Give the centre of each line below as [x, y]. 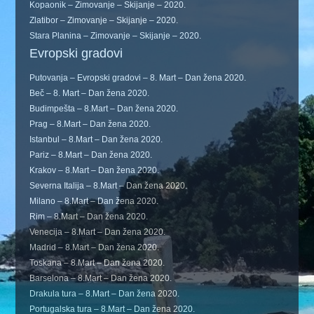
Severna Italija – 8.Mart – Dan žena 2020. [109, 185]
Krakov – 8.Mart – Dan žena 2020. [95, 170]
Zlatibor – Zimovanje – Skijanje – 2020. [104, 20]
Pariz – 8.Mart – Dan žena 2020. [91, 155]
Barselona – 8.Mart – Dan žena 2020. [101, 278]
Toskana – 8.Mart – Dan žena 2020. [97, 262]
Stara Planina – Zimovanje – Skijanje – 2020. [116, 35]
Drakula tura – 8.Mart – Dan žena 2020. [105, 293]
